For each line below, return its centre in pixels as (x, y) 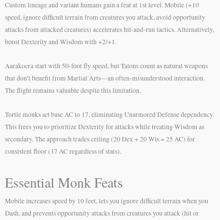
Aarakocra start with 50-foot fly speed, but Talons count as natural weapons (106, 66)
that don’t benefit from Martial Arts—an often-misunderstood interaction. (105, 78)
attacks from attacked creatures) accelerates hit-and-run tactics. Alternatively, (110, 29)
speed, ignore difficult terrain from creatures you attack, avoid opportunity (105, 17)
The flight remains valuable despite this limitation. (73, 90)
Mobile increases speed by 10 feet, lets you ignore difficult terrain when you (107, 201)
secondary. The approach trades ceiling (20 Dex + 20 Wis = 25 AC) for (100, 139)
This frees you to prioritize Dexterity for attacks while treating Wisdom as (105, 126)
